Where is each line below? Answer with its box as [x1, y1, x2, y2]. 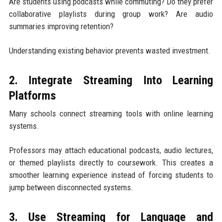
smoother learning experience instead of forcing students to [8, 170, 214, 180]
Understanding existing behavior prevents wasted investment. [8, 46, 211, 56]
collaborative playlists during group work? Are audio [8, 9, 214, 19]
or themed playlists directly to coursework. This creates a [8, 158, 214, 168]
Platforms [8, 89, 56, 103]
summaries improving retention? [8, 21, 113, 32]
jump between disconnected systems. [8, 182, 133, 193]
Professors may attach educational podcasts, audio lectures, [8, 145, 214, 156]
